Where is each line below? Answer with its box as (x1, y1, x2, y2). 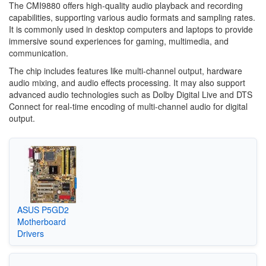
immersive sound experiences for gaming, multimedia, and (9, 35, 229, 47)
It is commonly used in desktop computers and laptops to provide (9, 23, 253, 35)
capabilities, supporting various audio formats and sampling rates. (9, 11, 255, 23)
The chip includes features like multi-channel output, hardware (9, 65, 242, 77)
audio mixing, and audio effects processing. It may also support (9, 77, 245, 88)
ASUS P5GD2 (17, 203, 69, 216)
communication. (9, 47, 68, 59)
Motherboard (17, 215, 66, 227)
